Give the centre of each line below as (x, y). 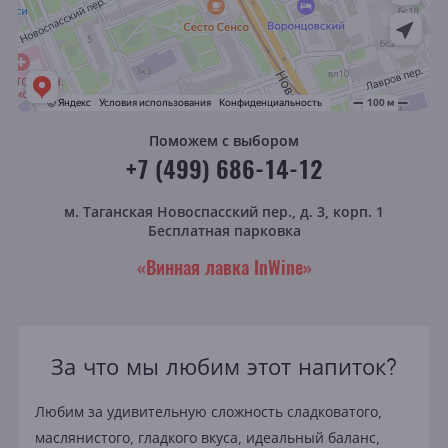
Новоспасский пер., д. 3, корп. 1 (270, 211)
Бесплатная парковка (224, 230)
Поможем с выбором (224, 140)
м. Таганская (110, 211)
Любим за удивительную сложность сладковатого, (208, 412)
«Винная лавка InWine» (224, 266)
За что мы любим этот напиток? (223, 366)
